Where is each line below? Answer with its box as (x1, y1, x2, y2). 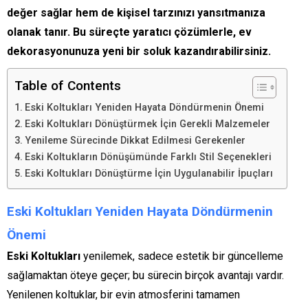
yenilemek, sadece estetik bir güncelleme (80, 250, 283, 263)
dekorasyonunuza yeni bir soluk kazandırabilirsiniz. (7, 45, 271, 58)
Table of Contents (14, 78, 121, 94)
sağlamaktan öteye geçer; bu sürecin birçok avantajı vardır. (7, 269, 284, 283)
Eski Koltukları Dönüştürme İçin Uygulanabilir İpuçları (24, 168, 273, 180)
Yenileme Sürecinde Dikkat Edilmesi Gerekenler (24, 135, 245, 147)
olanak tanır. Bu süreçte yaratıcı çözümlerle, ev (7, 25, 252, 39)
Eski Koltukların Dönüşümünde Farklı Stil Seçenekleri (24, 151, 272, 164)
